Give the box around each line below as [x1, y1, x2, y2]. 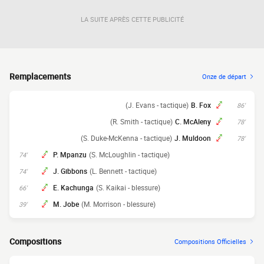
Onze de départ [202, 72, 246, 81]
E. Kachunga [53, 183, 94, 192]
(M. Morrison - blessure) [81, 199, 156, 209]
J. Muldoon [174, 133, 211, 143]
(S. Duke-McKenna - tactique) [81, 133, 172, 143]
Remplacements [9, 71, 71, 82]
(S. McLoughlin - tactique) [89, 150, 170, 159]
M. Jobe [53, 199, 79, 209]
